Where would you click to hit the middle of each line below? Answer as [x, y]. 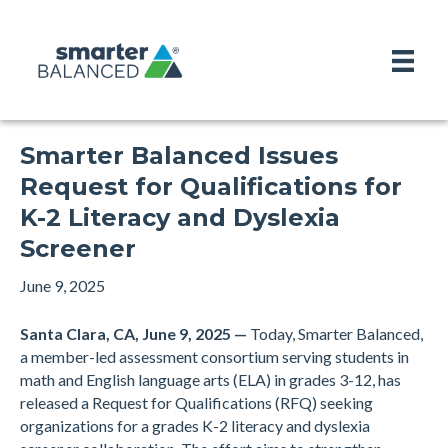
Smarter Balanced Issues [179, 155]
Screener [78, 248]
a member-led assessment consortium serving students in [214, 356]
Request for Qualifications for [211, 186]
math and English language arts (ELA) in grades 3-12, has [210, 379]
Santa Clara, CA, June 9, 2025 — [133, 333]
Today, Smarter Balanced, [335, 333]
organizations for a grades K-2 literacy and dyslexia [195, 425]
